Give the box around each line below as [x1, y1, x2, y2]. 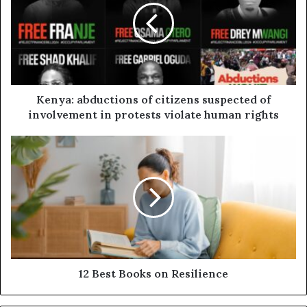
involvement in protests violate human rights [28, 108, 279, 122]
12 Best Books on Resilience [79, 267, 228, 281]
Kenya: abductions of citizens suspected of [36, 93, 271, 107]
